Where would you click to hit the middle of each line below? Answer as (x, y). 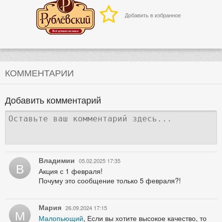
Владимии (57, 160)
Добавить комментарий (53, 100)
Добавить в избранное (153, 15)
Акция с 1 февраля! (71, 171)
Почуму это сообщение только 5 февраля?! (110, 181)
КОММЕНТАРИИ (39, 73)
